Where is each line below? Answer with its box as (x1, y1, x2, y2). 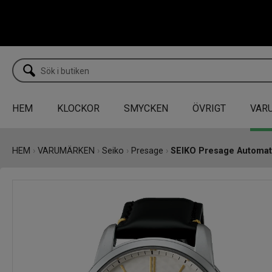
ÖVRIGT (192, 102, 226, 114)
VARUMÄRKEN (38, 145, 95, 156)
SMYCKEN (124, 102, 168, 114)
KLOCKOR (57, 102, 100, 114)
